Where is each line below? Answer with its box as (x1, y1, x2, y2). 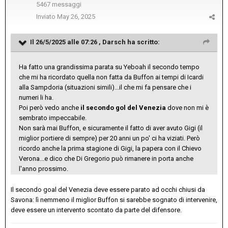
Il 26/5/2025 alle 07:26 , (30, 38, 102, 46)
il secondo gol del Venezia (80, 104, 166, 112)
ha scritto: (126, 38, 160, 46)
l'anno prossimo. (19, 165, 68, 173)
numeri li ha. (19, 94, 53, 102)
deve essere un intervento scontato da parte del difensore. (11, 206, 182, 214)
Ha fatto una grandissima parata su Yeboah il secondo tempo (19, 63, 199, 71)
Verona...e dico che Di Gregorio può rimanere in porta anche (19, 155, 193, 163)
